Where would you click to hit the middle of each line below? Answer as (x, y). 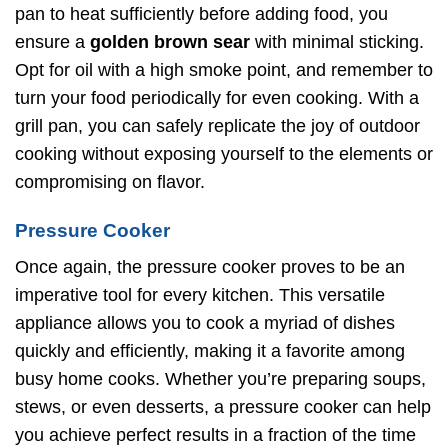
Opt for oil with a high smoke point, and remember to (224, 69)
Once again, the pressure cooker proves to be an (210, 266)
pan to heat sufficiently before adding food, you (201, 13)
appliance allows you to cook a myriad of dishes (205, 322)
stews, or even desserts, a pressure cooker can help (223, 406)
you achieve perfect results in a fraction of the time (215, 434)
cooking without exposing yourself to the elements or (224, 153)
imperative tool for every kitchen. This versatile (200, 294)
